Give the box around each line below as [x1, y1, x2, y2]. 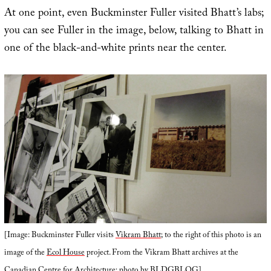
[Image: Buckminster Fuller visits [4, 229, 116, 243]
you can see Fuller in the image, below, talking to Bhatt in [4, 22, 264, 41]
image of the [4, 246, 47, 260]
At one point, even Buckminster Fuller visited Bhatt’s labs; [4, 4, 264, 24]
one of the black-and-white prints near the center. [4, 39, 227, 59]
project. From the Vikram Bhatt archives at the [84, 246, 238, 260]
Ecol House [46, 246, 85, 260]
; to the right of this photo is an [160, 229, 261, 243]
